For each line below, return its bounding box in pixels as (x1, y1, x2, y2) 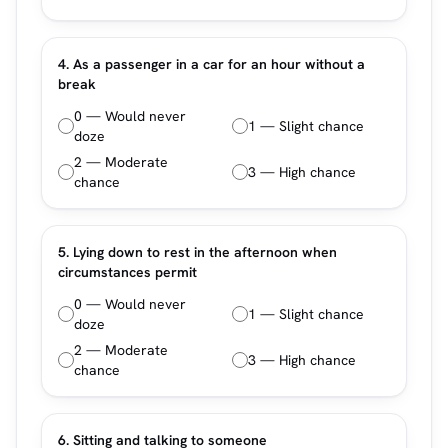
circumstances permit (58, 263, 197, 281)
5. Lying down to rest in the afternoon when (58, 243, 337, 261)
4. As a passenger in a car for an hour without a (58, 55, 365, 73)
